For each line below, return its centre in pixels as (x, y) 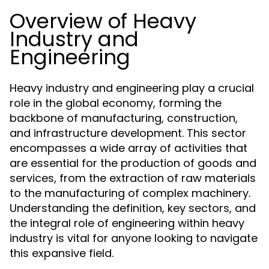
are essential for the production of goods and (133, 163)
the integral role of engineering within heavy (127, 223)
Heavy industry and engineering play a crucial (132, 88)
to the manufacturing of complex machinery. (130, 193)
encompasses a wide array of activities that (128, 148)
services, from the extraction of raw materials (133, 178)
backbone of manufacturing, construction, (124, 118)
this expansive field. (62, 253)
